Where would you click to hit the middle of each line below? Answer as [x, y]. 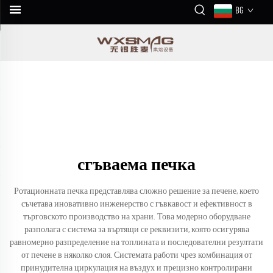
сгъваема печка [136, 165]
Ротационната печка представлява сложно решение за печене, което [136, 191]
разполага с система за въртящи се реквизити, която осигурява [136, 230]
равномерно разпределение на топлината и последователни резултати [136, 243]
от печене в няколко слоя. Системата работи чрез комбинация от [136, 255]
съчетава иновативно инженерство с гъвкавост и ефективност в [136, 204]
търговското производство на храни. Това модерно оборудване [136, 217]
